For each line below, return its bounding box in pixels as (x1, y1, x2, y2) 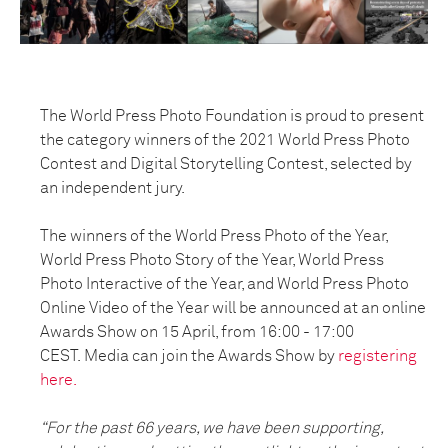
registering (338, 348, 417, 365)
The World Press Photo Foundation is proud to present (40, 108, 424, 125)
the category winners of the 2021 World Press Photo (40, 132, 410, 149)
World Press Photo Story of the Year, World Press (40, 252, 384, 269)
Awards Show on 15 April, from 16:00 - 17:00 (40, 324, 354, 341)
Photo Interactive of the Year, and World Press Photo (40, 276, 409, 293)
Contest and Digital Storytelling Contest (40, 156, 324, 173)
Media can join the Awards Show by (84, 348, 338, 365)
